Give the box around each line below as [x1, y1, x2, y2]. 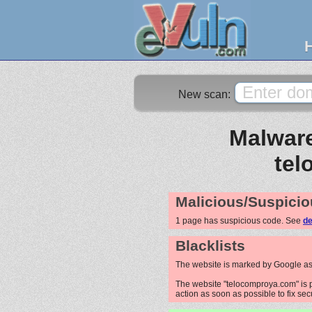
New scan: [178, 88, 233, 100]
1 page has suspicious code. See [175, 215, 303, 226]
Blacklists [175, 237, 245, 254]
